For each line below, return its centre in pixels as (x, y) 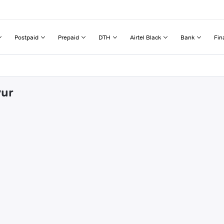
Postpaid (26, 37)
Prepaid (68, 37)
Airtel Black (145, 37)
